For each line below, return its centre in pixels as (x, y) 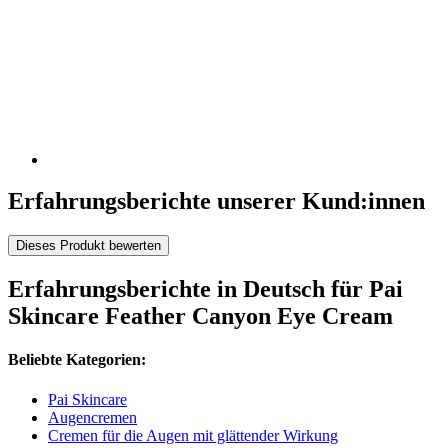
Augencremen (92, 417)
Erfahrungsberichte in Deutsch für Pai (205, 289)
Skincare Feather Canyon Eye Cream (200, 316)
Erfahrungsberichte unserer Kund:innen (216, 201)
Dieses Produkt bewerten (88, 246)
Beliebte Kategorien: (77, 360)
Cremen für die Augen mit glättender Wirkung (193, 435)
